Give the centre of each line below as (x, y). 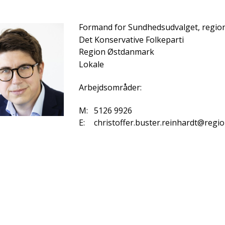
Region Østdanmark (117, 52)
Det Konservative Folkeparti (131, 39)
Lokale (91, 64)
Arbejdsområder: (110, 87)
